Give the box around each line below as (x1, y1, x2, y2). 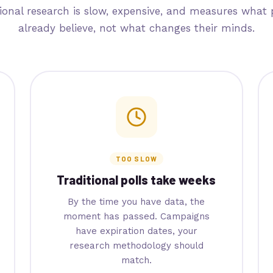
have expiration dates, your (75, 225, 197, 236)
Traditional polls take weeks (57, 172, 216, 187)
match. (121, 254, 152, 266)
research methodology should (69, 239, 204, 251)
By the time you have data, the (68, 196, 205, 207)
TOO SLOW (116, 154, 157, 163)
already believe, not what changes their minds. (18, 22, 255, 34)
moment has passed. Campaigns (63, 210, 210, 222)
